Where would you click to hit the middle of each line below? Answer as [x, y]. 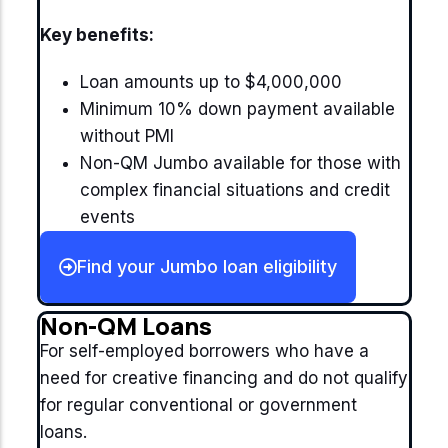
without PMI [129, 136]
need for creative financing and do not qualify [223, 378]
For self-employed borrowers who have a [204, 351]
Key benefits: [98, 35]
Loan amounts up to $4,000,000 [210, 82]
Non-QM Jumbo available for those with [240, 163]
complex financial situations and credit [234, 190]
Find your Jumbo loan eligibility [206, 266]
